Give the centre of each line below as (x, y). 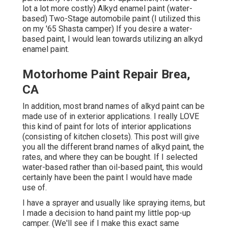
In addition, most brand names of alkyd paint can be (113, 106)
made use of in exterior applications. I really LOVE (111, 116)
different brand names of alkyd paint (125, 147)
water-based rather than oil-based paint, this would (112, 167)
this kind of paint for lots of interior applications (107, 126)
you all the (41, 147)
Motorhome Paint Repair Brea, (106, 74)
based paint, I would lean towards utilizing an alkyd (112, 39)
